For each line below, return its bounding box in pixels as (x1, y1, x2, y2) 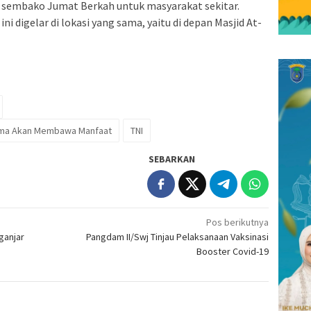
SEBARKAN (149, 152, 196, 165)
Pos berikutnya (206, 215, 269, 228)
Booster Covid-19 (196, 244, 269, 258)
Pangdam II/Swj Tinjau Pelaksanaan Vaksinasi (86, 230, 269, 243)
